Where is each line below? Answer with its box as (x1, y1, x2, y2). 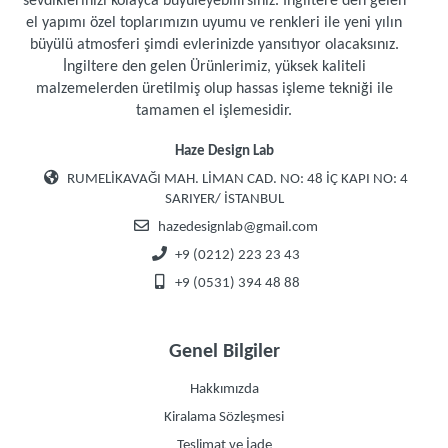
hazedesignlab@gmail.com (157, 220, 318, 235)
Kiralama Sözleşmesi (164, 410, 284, 425)
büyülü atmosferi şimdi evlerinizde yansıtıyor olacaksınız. (29, 37, 399, 53)
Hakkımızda (189, 382, 259, 397)
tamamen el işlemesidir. (136, 103, 292, 119)
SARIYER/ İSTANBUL (164, 192, 284, 207)
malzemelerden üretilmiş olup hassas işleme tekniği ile (35, 81, 393, 97)
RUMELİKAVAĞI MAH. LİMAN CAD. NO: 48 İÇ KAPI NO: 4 (64, 172, 408, 187)
